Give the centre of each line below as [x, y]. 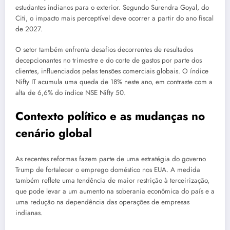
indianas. [29, 213]
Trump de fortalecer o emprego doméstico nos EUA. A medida [108, 169]
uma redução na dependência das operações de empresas [102, 202]
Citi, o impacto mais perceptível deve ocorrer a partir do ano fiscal [114, 18]
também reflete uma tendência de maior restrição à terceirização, [112, 180]
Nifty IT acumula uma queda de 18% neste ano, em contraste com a [114, 82]
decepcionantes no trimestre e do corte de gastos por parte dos [109, 61]
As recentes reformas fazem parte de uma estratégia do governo [111, 159]
